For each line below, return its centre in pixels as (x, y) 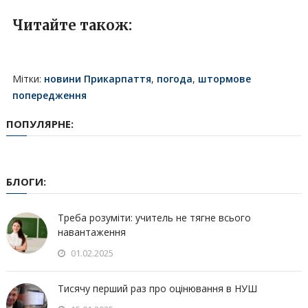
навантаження (91, 232)
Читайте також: (72, 25)
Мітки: (28, 79)
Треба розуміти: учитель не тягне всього (154, 218)
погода (174, 79)
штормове (224, 79)
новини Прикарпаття (97, 79)
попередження (49, 96)
